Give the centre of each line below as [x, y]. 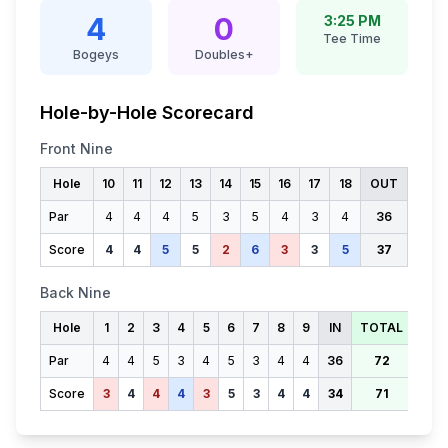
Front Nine [76, 148]
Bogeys [96, 54]
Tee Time [352, 38]
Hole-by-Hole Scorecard [147, 112]
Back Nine [75, 292]
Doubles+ [224, 54]
